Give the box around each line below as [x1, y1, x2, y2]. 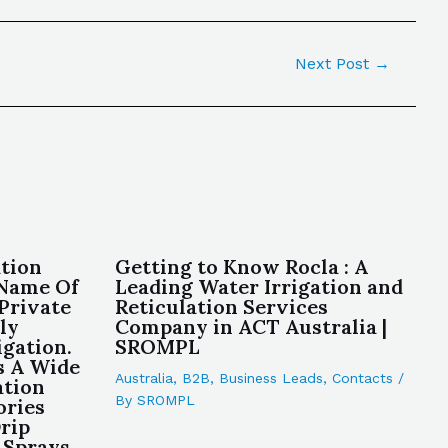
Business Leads [218, 370, 323, 386]
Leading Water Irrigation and [114, 274, 403, 299]
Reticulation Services [114, 294, 328, 319]
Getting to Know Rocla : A [114, 254, 368, 279]
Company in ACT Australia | [114, 314, 387, 339]
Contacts [331, 370, 393, 386]
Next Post [295, 54, 375, 73]
